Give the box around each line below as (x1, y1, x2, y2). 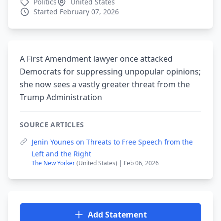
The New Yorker (32, 159, 76, 167)
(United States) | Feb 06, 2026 (76, 159, 159, 167)
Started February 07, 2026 (34, 7, 119, 16)
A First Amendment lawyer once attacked (20, 53, 173, 64)
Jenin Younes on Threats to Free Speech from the (32, 137, 193, 147)
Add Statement (88, 209, 147, 220)
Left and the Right (32, 149, 91, 158)
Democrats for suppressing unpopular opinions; (20, 66, 201, 77)
